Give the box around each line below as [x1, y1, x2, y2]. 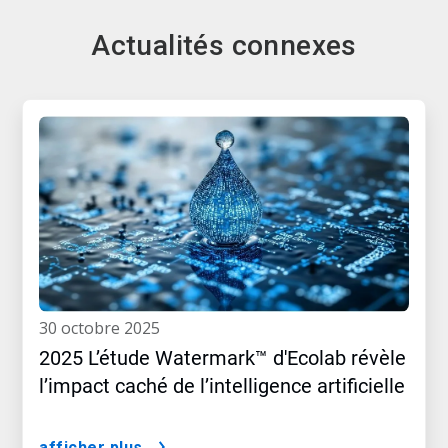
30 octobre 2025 [48, 317, 160, 340]
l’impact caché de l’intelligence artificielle [39, 374, 405, 399]
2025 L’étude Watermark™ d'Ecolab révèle [39, 346, 406, 371]
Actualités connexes [91, 29, 357, 63]
